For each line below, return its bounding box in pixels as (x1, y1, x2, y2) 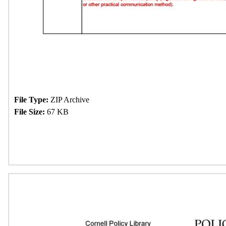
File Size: (14, 107, 45, 116)
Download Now (26, 134, 87, 144)
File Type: (14, 95, 48, 104)
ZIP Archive (48, 95, 89, 104)
